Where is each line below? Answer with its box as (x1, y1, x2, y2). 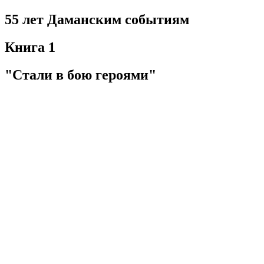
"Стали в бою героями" (5, 67, 156, 82)
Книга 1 (5, 39, 55, 55)
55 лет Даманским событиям (5, 11, 189, 27)
